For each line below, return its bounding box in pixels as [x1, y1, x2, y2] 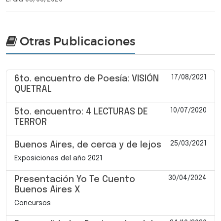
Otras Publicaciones [17, 34, 135, 48]
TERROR [14, 117, 47, 127]
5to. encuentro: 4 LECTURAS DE [14, 107, 148, 116]
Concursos [14, 199, 51, 207]
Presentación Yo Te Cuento [14, 175, 135, 184]
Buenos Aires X [14, 185, 80, 194]
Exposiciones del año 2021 [14, 154, 103, 162]
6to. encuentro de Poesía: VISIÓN [14, 74, 159, 83]
